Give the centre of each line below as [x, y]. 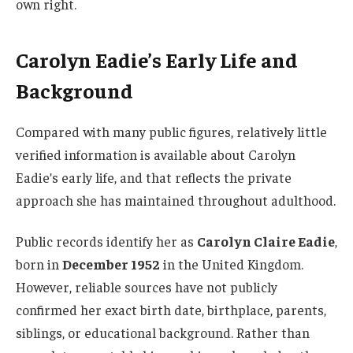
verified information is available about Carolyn [156, 155]
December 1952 [111, 264]
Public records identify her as [106, 242]
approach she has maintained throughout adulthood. [176, 201]
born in [39, 264]
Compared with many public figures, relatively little [171, 132]
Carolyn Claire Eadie [266, 242]
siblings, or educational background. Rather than [163, 333]
